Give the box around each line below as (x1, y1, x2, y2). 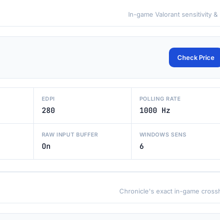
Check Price (177, 54, 215, 61)
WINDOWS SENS (139, 131, 187, 138)
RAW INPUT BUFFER (41, 131, 99, 138)
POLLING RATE (139, 95, 181, 102)
